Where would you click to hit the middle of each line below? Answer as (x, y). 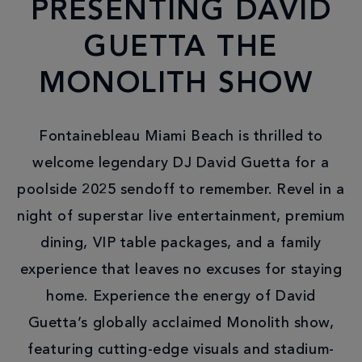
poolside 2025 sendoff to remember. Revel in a (181, 189)
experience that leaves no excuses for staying (181, 269)
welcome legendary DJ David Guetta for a (181, 163)
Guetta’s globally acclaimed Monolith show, (181, 323)
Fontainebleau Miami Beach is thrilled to (181, 136)
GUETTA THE (181, 48)
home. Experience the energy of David (181, 296)
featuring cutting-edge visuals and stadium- (181, 349)
